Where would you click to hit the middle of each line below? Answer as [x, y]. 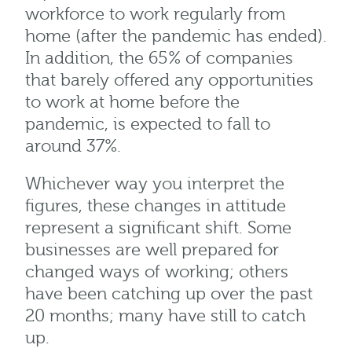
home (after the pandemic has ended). [176, 37]
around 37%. [73, 147]
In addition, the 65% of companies [159, 59]
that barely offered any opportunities [169, 81]
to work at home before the [132, 103]
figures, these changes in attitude [156, 207]
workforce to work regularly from [155, 15]
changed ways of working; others [157, 273]
